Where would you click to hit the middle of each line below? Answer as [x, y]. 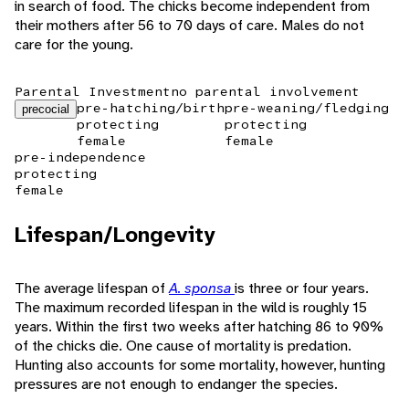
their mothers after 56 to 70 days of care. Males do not [189, 26]
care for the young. [74, 45]
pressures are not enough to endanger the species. [176, 384]
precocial [46, 110]
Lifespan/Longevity [115, 235]
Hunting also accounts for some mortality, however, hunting [200, 365]
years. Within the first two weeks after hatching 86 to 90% [199, 327]
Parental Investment [93, 92]
